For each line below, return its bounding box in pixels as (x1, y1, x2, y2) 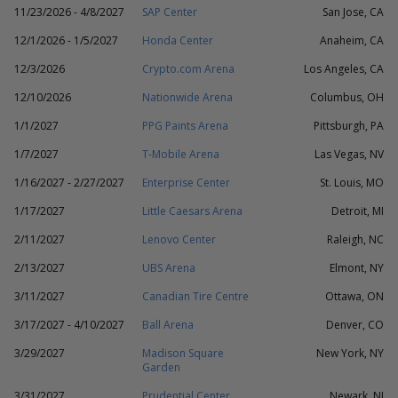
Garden (142, 360, 180, 375)
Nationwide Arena (142, 90, 233, 105)
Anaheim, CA (320, 33, 384, 48)
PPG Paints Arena (142, 118, 228, 133)
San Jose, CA (322, 4, 384, 20)
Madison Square (142, 346, 224, 361)
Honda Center (142, 33, 213, 48)
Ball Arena (142, 317, 194, 332)
